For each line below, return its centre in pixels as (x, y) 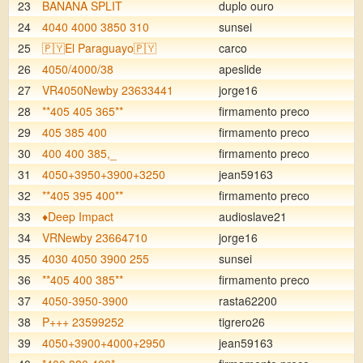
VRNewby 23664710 (95, 237)
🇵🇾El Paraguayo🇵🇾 (99, 48)
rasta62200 (248, 301)
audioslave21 (253, 216)
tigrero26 (242, 322)
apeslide (240, 69)
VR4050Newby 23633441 (108, 90)
